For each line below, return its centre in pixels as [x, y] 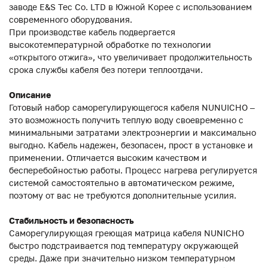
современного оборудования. [71, 20]
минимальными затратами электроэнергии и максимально [133, 133]
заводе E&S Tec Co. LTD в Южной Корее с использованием [130, 7]
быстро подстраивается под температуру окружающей [124, 246]
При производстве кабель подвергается [92, 32]
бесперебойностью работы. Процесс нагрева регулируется [133, 170]
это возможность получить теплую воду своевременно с [126, 120]
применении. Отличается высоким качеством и [108, 158]
